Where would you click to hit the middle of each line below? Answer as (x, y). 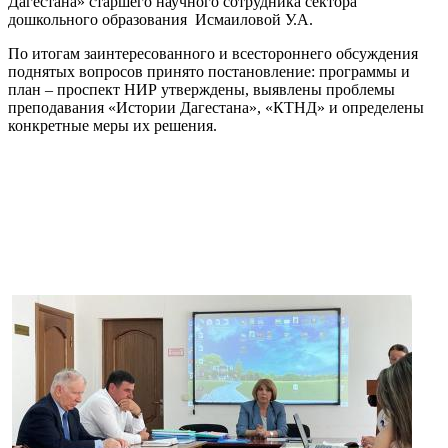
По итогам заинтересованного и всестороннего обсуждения (213, 54)
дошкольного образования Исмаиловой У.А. (160, 20)
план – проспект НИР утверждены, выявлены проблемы (201, 90)
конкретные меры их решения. (112, 126)
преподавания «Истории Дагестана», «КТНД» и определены (216, 108)
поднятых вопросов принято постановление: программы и (209, 72)
